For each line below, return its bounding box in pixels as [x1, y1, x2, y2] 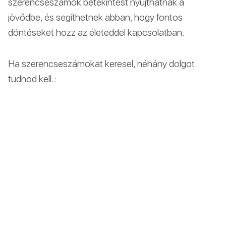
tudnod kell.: [8, 73, 56, 84]
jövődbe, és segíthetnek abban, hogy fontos [8, 11, 183, 23]
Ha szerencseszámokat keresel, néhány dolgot [8, 58, 195, 69]
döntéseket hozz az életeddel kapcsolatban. [8, 26, 185, 38]
